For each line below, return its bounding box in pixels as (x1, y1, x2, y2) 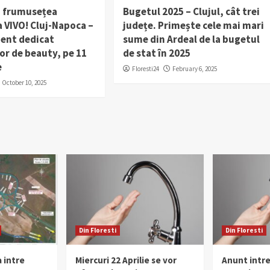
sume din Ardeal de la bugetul (122, 32, 260, 46)
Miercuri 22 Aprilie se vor (75, 254, 177, 266)
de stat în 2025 (122, 46, 190, 60)
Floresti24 (131, 64, 159, 73)
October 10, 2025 (2, 78, 47, 87)
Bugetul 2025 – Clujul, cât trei (122, 4, 260, 18)
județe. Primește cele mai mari (122, 18, 264, 32)
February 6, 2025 (172, 64, 217, 73)
